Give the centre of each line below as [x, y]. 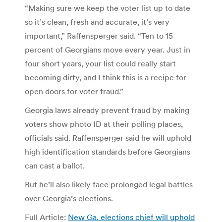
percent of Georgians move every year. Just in [108, 49]
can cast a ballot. [55, 165]
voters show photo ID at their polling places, [104, 124]
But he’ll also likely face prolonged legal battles [109, 184]
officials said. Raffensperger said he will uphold [108, 138]
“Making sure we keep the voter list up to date [108, 8]
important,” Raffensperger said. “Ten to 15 [99, 35]
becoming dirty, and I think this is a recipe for [106, 77]
